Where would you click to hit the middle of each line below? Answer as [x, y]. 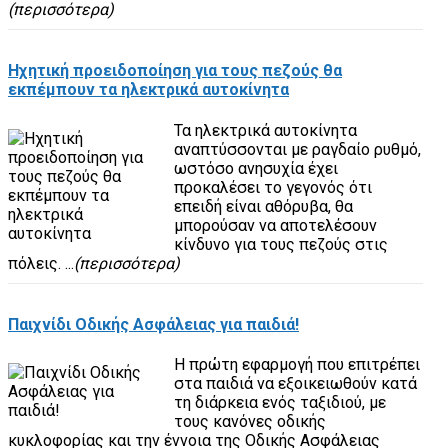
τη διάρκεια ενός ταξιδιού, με [279, 403]
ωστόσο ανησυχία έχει [255, 168]
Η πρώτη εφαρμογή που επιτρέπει [296, 365]
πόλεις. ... [41, 263]
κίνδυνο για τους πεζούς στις [280, 244]
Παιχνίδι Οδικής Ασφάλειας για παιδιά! [153, 324]
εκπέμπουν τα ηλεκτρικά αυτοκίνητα [148, 90]
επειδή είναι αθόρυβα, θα [263, 206]
